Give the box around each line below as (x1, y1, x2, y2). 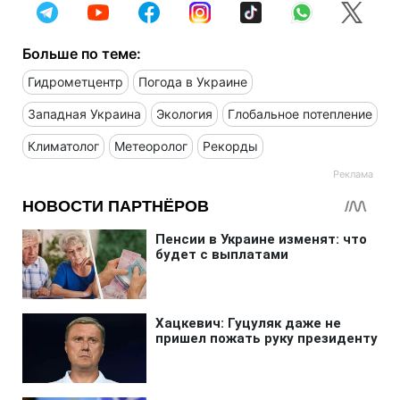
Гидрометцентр (28, 73, 123, 89)
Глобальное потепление (228, 105, 372, 121)
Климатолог (28, 137, 99, 154)
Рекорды (203, 137, 258, 154)
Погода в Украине (138, 73, 247, 89)
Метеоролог (114, 137, 187, 154)
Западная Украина (28, 105, 141, 121)
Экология (156, 105, 212, 121)
